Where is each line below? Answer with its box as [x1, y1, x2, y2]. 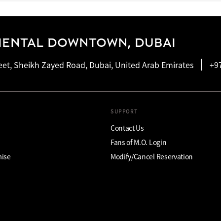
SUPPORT [110, 107, 138, 115]
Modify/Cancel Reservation [110, 151, 193, 161]
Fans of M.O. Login [110, 137, 167, 147]
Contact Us [110, 122, 144, 133]
